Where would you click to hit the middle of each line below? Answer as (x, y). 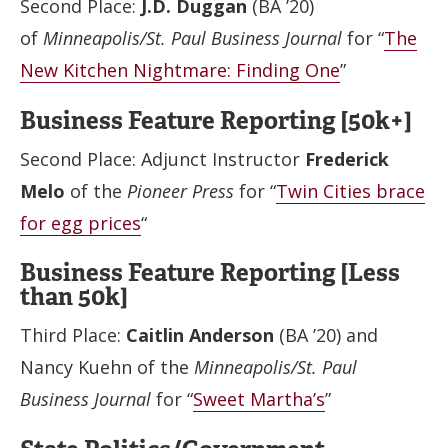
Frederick (347, 158)
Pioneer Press (180, 190)
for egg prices (80, 222)
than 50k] (73, 296)
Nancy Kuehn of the (107, 367)
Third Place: (73, 335)
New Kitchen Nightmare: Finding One (180, 70)
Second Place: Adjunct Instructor (162, 158)
